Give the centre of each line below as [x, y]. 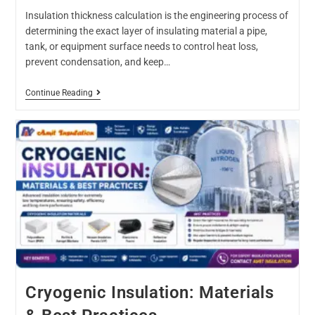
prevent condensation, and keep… [97, 62]
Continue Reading [59, 92]
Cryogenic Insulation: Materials [149, 292]
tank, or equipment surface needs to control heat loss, [141, 46]
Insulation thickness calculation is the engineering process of [156, 15]
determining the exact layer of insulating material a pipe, [146, 31]
